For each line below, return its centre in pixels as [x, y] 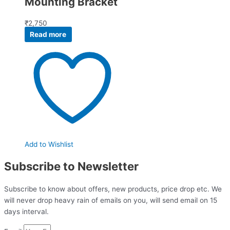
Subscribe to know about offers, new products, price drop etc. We [113, 189]
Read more [48, 35]
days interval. [26, 211]
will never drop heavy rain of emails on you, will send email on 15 [111, 200]
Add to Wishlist [49, 145]
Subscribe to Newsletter [71, 166]
